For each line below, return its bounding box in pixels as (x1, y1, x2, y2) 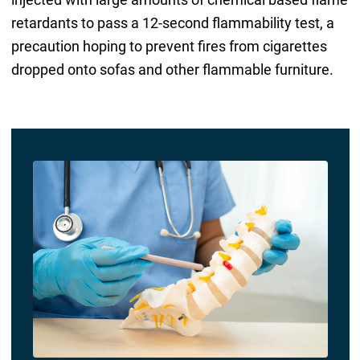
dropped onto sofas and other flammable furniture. (10, 61, 333, 79)
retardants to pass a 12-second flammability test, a (10, 14, 334, 32)
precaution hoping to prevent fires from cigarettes (10, 38, 327, 55)
